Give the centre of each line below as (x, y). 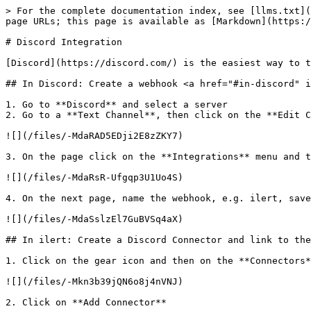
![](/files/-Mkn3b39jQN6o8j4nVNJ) (94, 281)
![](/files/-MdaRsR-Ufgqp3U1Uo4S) (94, 177)
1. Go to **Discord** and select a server (117, 104)
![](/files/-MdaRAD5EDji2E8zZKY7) (94, 136)
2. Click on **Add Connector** (86, 302)
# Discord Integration (64, 42)
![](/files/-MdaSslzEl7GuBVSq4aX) (94, 219)
